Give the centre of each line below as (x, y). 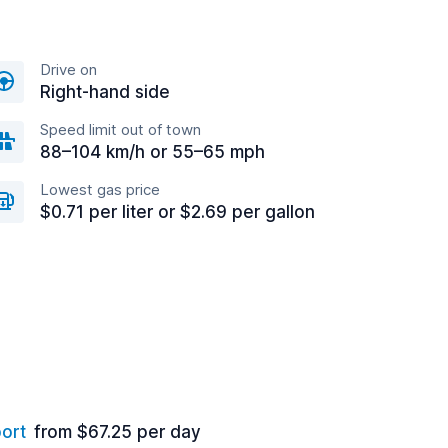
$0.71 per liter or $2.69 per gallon (177, 212)
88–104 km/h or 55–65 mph (152, 152)
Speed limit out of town (120, 129)
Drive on (68, 69)
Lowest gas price (100, 189)
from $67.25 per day (117, 432)
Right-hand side (105, 92)
